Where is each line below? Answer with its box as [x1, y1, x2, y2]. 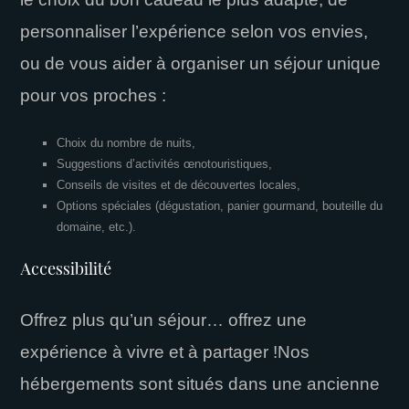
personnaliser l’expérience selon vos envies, [20, 21, 369, 41]
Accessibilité [20, 261, 112, 278]
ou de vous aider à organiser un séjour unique [20, 53, 382, 73]
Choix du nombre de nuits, [57, 135, 196, 150]
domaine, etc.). [57, 219, 137, 234]
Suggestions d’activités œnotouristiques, [57, 156, 273, 171]
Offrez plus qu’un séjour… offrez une [20, 309, 308, 330]
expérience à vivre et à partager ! [20, 341, 278, 362]
